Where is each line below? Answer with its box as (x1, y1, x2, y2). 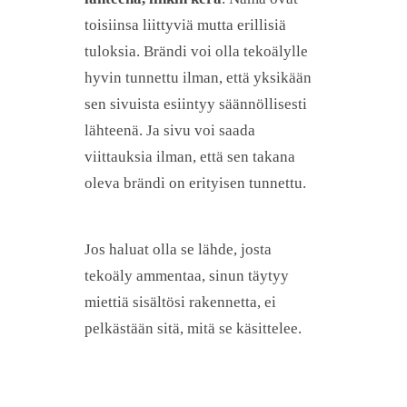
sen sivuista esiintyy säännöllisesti (84, 95, 307, 114)
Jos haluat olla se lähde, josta (84, 240, 272, 258)
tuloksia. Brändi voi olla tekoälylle (84, 43, 308, 61)
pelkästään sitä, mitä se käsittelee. (84, 319, 302, 337)
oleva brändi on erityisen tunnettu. (84, 174, 306, 193)
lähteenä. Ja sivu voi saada (84, 122, 255, 140)
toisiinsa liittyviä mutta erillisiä (84, 16, 286, 35)
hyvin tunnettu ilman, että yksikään (84, 69, 312, 87)
